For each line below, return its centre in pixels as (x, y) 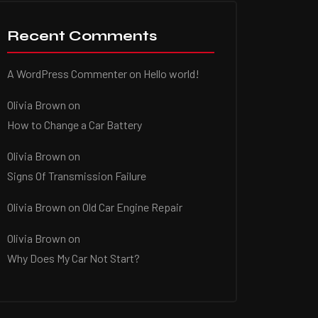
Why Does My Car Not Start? (73, 258)
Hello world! (171, 73)
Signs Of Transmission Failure (77, 176)
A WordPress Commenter (67, 73)
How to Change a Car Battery (75, 125)
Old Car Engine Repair (132, 207)
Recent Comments (82, 36)
